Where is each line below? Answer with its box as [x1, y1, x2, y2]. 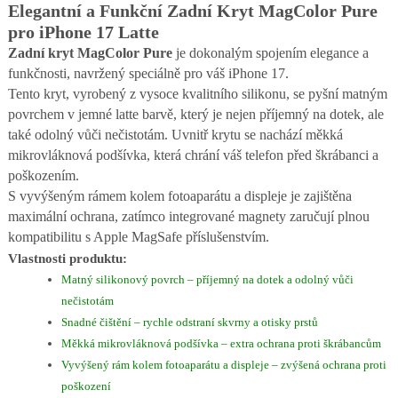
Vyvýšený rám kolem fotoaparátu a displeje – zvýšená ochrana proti [60, 358, 386, 371]
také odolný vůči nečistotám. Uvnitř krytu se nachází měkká [7, 127, 343, 142]
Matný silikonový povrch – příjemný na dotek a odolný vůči [60, 273, 354, 286]
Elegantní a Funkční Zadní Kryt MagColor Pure [7, 2, 378, 20]
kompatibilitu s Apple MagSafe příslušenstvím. [7, 229, 269, 244]
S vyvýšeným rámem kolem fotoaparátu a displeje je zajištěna [7, 188, 352, 203]
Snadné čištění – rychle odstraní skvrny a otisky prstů [60, 315, 318, 329]
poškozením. [7, 168, 79, 183]
